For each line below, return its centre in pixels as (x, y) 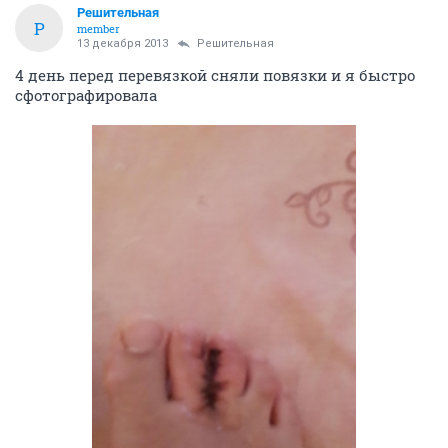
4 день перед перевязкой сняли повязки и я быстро (215, 75)
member (98, 29)
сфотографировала (86, 95)
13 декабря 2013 (122, 44)
